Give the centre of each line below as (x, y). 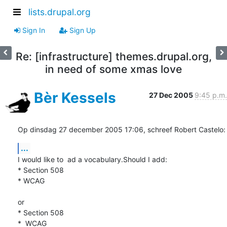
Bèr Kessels (75, 98)
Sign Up (82, 30)
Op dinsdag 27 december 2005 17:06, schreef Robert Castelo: (122, 129)
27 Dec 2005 (172, 95)
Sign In (33, 30)
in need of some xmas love (113, 69)
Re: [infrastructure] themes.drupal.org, (113, 56)
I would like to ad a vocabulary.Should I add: (92, 159)
